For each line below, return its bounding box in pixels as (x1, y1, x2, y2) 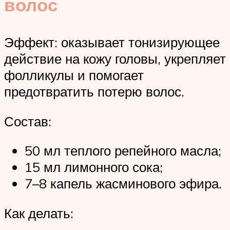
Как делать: (4, 204, 73, 221)
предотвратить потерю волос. (4, 83, 184, 100)
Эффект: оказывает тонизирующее (4, 34, 220, 51)
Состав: (4, 112, 51, 129)
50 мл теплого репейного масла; (25, 142, 221, 159)
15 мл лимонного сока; (25, 159, 163, 176)
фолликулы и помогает (4, 67, 144, 84)
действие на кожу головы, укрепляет (4, 50, 226, 67)
